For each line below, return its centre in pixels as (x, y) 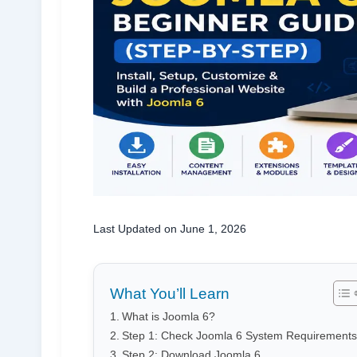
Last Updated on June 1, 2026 (170, 228)
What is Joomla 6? (168, 317)
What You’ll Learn (170, 293)
